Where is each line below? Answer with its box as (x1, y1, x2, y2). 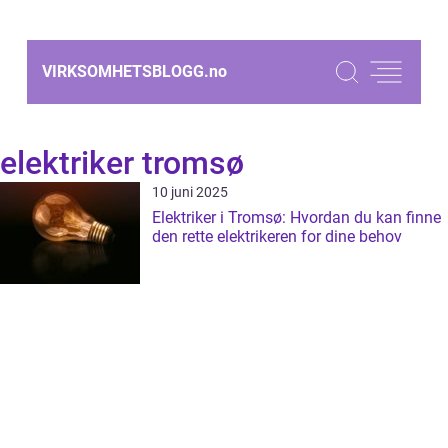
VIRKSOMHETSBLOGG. (42, 62, 209, 81)
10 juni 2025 (152, 184, 228, 200)
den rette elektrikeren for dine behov (152, 227, 402, 246)
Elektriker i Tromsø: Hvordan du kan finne (152, 208, 441, 227)
